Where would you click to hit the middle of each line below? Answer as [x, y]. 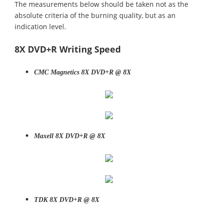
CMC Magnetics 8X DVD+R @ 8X [82, 72]
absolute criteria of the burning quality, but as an [95, 15]
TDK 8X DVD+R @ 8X [67, 200]
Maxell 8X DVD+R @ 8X [70, 136]
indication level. [40, 27]
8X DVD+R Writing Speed [68, 49]
